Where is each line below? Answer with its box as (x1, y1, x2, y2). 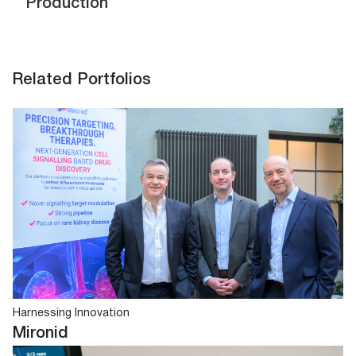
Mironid (13, 327, 68, 341)
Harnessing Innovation (13, 308, 130, 319)
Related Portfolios (13, 73, 151, 87)
